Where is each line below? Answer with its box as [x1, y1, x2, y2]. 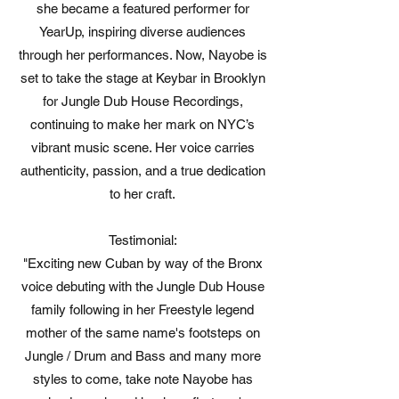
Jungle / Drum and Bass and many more [24, 347, 261, 363]
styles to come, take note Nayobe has [32, 370, 253, 387]
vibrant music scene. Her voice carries [30, 139, 255, 155]
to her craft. [110, 185, 175, 201]
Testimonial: [108, 232, 177, 248]
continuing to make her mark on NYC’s [30, 116, 255, 132]
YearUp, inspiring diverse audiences [39, 23, 246, 39]
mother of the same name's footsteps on [25, 324, 260, 340]
